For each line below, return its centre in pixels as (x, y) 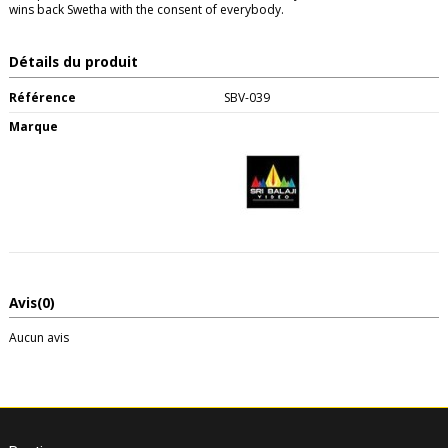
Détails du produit (73, 61)
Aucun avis (39, 338)
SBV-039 (247, 97)
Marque (33, 126)
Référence (42, 97)
